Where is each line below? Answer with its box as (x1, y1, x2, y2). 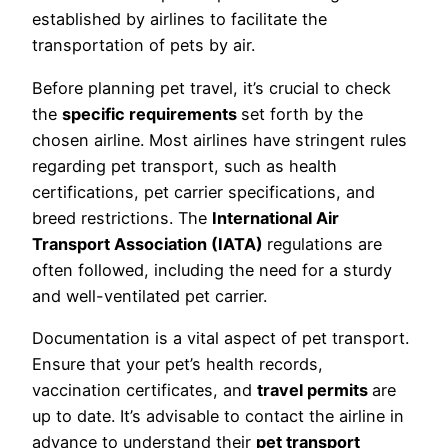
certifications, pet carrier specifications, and (32, 181, 375, 202)
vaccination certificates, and (32, 379, 257, 400)
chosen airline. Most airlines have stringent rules (32, 129, 407, 150)
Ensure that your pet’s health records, (32, 353, 323, 374)
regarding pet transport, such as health (32, 155, 337, 176)
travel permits (257, 379, 372, 400)
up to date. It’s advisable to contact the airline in (32, 405, 404, 426)
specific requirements (62, 103, 241, 124)
